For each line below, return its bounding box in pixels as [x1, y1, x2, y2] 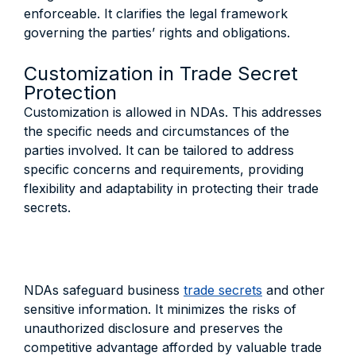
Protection [24, 81, 117, 104]
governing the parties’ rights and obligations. [24, 25, 290, 41]
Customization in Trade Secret [24, 62, 298, 85]
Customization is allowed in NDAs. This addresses [24, 104, 322, 120]
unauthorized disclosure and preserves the [24, 320, 283, 336]
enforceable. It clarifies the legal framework [24, 6, 288, 21]
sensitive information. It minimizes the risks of [24, 301, 296, 317]
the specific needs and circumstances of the [24, 123, 289, 139]
